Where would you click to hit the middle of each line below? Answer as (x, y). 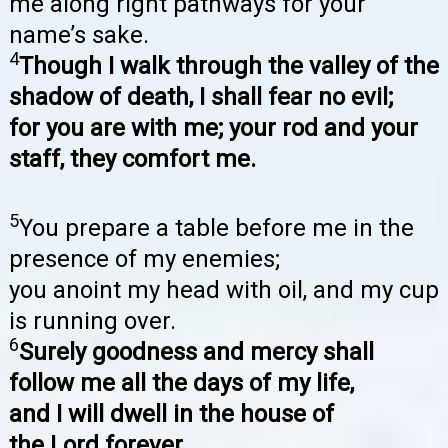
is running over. (92, 321)
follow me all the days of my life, (181, 383)
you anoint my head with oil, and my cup (224, 290)
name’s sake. (79, 34)
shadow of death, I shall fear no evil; (201, 96)
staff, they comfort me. (135, 158)
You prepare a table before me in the (216, 228)
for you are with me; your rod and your (213, 127)
